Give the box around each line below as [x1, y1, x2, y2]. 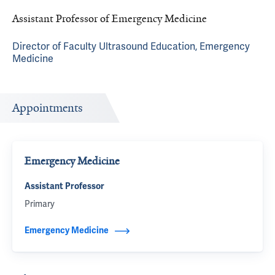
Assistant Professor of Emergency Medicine [12, 12, 207, 25]
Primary [25, 198, 55, 209]
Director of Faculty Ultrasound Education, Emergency [12, 40, 250, 53]
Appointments [12, 101, 83, 115]
